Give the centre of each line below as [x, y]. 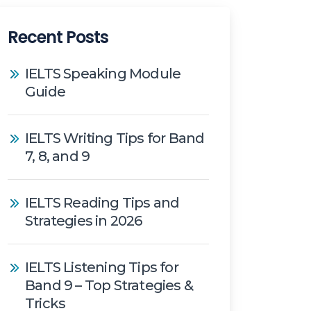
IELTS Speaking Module [103, 73]
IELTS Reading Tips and [102, 202]
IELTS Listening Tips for [102, 267]
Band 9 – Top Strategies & [109, 285]
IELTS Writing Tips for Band [115, 138]
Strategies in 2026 [84, 220]
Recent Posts [58, 37]
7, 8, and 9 [58, 156]
